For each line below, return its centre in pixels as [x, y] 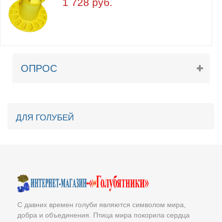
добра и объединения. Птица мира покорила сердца [104, 215]
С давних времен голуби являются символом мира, [102, 204]
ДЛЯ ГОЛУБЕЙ [45, 118]
